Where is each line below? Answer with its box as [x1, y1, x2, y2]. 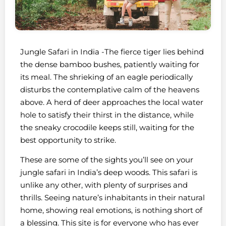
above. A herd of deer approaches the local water [20, 97, 203, 107]
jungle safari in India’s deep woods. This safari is [20, 167, 197, 178]
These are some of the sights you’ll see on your [20, 155, 193, 165]
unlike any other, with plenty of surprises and [20, 180, 188, 190]
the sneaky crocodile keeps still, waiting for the [20, 122, 194, 132]
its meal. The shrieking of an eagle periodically [20, 72, 193, 82]
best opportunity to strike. [20, 135, 116, 145]
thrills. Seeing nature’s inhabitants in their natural [20, 193, 205, 203]
